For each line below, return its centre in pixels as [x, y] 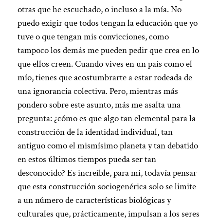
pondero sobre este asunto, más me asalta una [99, 105]
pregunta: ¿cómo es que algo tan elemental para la [106, 119]
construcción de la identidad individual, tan [95, 132]
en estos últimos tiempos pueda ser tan [87, 160]
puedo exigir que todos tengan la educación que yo [107, 23]
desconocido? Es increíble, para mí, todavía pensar [107, 173]
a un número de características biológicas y [94, 200]
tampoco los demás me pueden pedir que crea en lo [108, 51]
